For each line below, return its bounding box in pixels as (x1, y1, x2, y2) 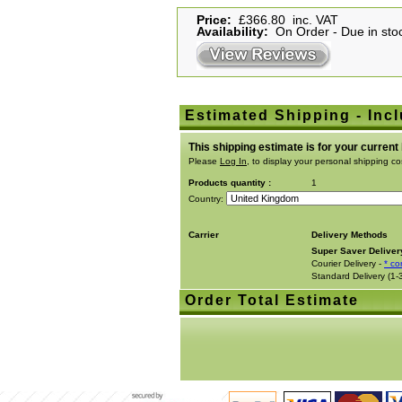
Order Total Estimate (185, 293, 359, 308)
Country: (188, 194, 226, 204)
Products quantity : (188, 178, 271, 188)
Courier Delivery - (311, 258, 384, 268)
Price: (197, 13, 232, 27)
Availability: (197, 25, 268, 39)
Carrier (188, 230, 219, 240)
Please (188, 156, 220, 166)
